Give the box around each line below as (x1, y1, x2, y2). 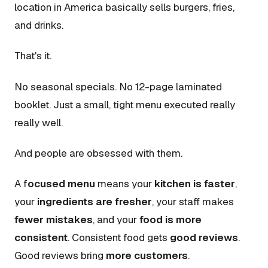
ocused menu (28, 177, 95, 191)
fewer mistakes (14, 213, 93, 227)
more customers (106, 249, 188, 263)
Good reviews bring (14, 249, 106, 263)
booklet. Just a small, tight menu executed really (14, 98, 235, 111)
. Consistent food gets (68, 231, 170, 245)
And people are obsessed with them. (14, 146, 182, 160)
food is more (139, 213, 202, 227)
